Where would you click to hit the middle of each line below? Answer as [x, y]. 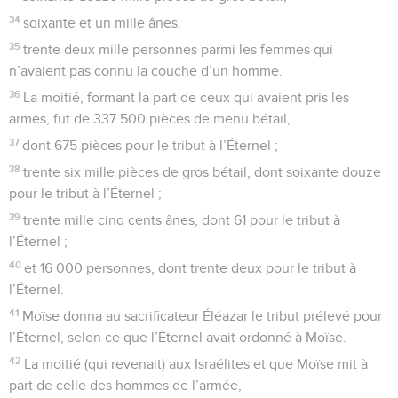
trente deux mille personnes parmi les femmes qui [179, 49]
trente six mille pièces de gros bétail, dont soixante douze [203, 172]
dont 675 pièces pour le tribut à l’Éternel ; [151, 145]
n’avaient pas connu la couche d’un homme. [146, 71]
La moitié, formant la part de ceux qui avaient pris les [187, 97]
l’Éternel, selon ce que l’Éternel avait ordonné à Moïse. [178, 337]
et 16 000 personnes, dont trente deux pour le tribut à [191, 268]
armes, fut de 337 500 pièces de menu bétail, [150, 119]
